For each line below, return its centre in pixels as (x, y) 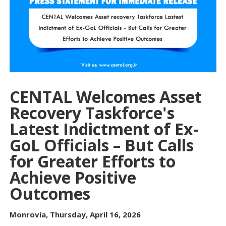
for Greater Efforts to (93, 161)
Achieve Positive (73, 177)
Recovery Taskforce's (92, 112)
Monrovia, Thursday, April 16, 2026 (75, 214)
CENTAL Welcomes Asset (106, 96)
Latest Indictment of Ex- (104, 129)
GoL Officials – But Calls (102, 145)
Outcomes (54, 193)
